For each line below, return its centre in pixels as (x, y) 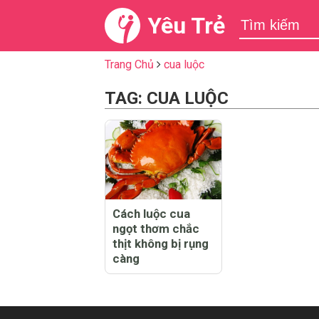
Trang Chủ (129, 64)
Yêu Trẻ (186, 26)
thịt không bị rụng (161, 243)
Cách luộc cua (151, 213)
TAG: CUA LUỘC (167, 98)
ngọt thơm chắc (156, 228)
